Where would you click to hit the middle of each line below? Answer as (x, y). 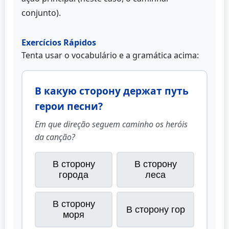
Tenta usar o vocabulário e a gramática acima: (110, 55)
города (74, 175)
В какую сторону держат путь (112, 91)
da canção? (55, 137)
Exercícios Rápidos (59, 43)
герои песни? (69, 106)
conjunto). (41, 13)
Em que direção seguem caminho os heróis (111, 124)
